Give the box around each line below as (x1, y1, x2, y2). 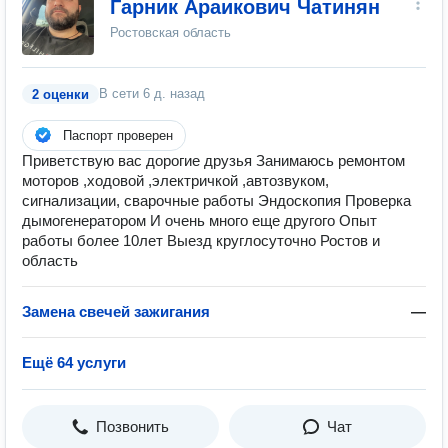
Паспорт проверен (63, 128, 173, 143)
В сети (99, 86, 143, 101)
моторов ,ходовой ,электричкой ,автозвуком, (22, 172, 329, 189)
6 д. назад (143, 86, 205, 101)
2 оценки (32, 87, 89, 102)
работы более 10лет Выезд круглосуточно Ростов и (22, 232, 380, 249)
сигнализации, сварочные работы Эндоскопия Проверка (22, 192, 411, 209)
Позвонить (96, 418, 169, 435)
